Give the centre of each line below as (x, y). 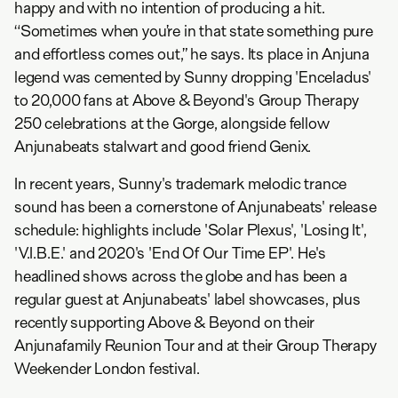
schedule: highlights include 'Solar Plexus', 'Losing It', (191, 230)
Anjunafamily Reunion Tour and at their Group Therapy (195, 346)
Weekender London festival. (107, 369)
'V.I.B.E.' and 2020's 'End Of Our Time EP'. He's (170, 253)
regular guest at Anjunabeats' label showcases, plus (187, 299)
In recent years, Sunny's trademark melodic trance (181, 184)
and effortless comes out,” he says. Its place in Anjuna (192, 54)
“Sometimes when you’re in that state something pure (194, 31)
